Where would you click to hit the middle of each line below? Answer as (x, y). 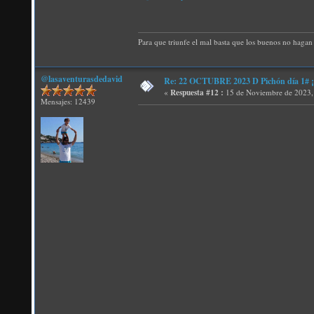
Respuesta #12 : (197, 93)
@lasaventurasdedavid (82, 79)
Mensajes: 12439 (68, 101)
